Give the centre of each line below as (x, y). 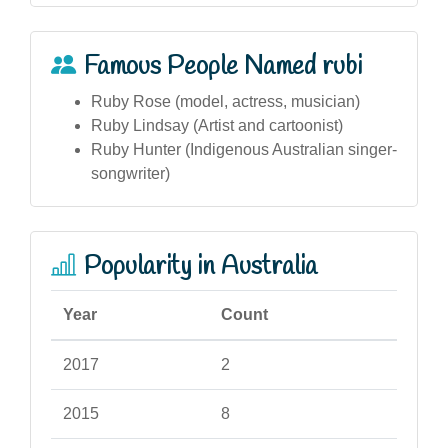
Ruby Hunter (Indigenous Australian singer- (244, 149)
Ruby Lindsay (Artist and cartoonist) (217, 125)
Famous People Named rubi (223, 66)
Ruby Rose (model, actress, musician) (225, 101)
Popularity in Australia (200, 266)
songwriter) (130, 173)
